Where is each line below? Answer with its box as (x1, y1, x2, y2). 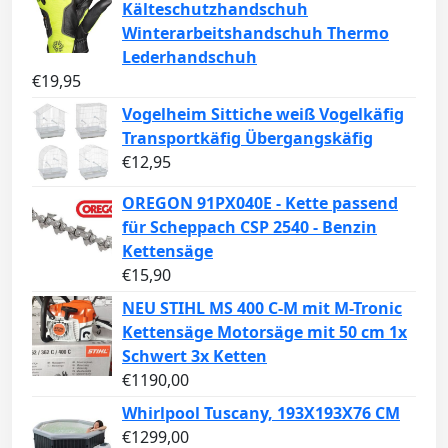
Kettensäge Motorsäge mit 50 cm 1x (122, 320, 407, 343)
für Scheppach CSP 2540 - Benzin (122, 215, 377, 238)
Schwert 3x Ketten (122, 344, 267, 367)
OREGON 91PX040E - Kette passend (122, 191, 398, 214)
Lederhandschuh (122, 45, 257, 68)
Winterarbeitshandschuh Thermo (122, 21, 389, 44)
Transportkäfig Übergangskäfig (122, 126, 373, 149)
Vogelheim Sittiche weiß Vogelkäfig (122, 102, 404, 125)
